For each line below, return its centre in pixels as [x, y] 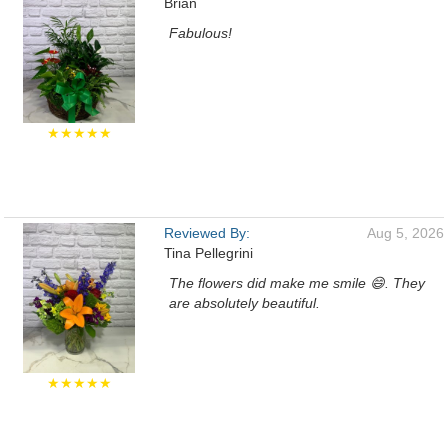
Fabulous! [200, 33]
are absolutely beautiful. [244, 303]
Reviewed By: [207, 233]
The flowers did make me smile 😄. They [297, 283]
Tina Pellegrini [208, 253]
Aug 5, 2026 [405, 233]
